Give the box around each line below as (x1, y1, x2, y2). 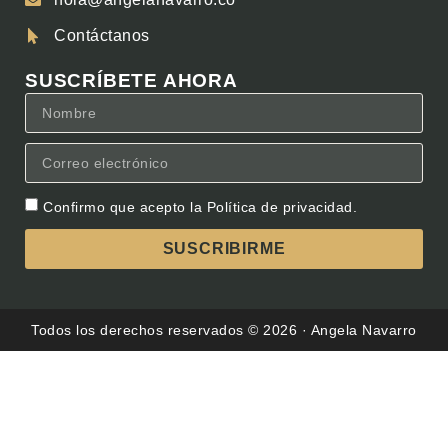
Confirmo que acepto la (43, 198, 207, 215)
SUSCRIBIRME (162, 239, 286, 257)
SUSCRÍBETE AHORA (25, 70, 238, 92)
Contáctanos (54, 27, 150, 45)
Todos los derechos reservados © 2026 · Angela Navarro (31, 321, 417, 338)
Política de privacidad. (206, 198, 357, 215)
